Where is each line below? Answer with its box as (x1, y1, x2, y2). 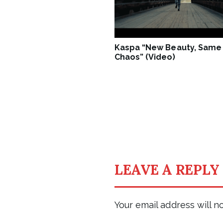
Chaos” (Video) (114, 52, 175, 62)
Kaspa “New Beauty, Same (114, 42, 222, 52)
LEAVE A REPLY (114, 161, 220, 179)
